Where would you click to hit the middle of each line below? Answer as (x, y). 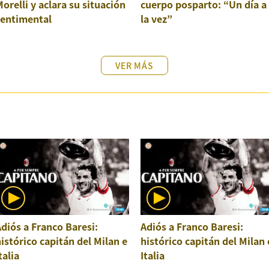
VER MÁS (134, 65)
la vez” (156, 18)
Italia (152, 255)
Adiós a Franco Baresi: (192, 227)
